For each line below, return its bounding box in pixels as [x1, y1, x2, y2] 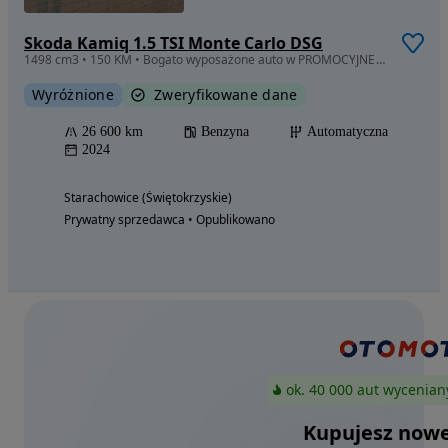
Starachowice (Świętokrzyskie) [64, 189, 232, 207]
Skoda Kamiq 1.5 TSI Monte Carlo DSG [24, 32, 323, 55]
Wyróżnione [32, 85, 114, 105]
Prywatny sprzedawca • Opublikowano [64, 211, 275, 229]
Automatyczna [307, 124, 388, 140]
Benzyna [201, 124, 249, 140]
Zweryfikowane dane [154, 85, 298, 105]
